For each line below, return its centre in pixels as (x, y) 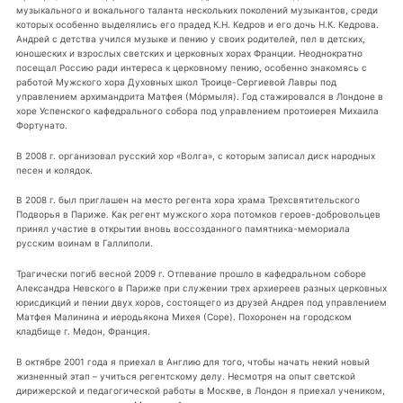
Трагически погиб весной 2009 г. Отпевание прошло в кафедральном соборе (191, 274)
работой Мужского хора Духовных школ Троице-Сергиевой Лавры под (176, 81)
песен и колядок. (54, 170)
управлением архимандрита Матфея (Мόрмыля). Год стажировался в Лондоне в (199, 96)
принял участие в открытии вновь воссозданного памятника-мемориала (183, 229)
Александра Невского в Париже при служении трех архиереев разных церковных (201, 288)
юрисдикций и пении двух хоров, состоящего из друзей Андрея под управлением (201, 303)
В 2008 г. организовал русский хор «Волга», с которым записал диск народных (195, 155)
